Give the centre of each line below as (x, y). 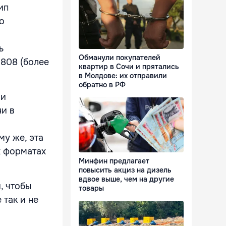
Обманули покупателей (120, 58)
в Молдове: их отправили (123, 76)
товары (91, 188)
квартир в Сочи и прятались (129, 67)
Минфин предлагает (114, 161)
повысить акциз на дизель (125, 170)
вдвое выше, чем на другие (126, 179)
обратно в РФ (102, 85)
